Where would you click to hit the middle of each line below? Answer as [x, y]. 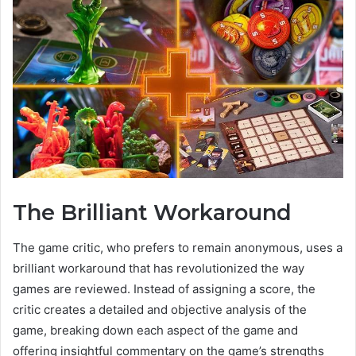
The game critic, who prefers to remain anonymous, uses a [178, 248]
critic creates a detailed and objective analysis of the [160, 310]
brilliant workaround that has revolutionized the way [159, 269]
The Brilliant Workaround [152, 212]
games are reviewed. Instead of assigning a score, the [164, 289]
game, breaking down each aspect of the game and [155, 331]
